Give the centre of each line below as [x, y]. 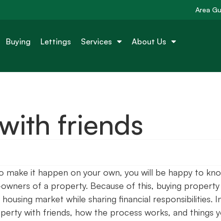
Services [97, 41]
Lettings [56, 41]
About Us [149, 41]
